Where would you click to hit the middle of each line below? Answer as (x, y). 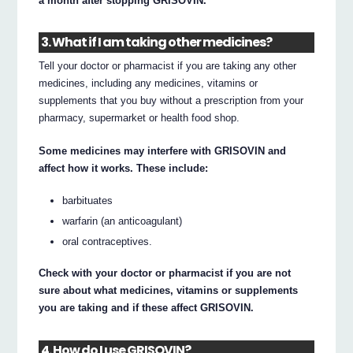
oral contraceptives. (108, 241)
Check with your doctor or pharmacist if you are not (165, 273)
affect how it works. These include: (124, 169)
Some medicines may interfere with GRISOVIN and (163, 151)
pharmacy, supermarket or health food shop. (139, 118)
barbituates (88, 200)
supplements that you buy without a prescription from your (171, 101)
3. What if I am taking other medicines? (157, 43)
